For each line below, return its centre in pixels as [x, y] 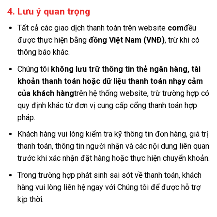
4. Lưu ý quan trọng [49, 11]
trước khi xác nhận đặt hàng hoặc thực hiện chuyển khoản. [113, 158]
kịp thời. [30, 200]
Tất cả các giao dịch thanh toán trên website [92, 28]
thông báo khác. [43, 52]
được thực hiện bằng [53, 40]
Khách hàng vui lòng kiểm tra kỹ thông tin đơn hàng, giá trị [113, 134]
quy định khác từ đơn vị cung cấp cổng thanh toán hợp [107, 105]
